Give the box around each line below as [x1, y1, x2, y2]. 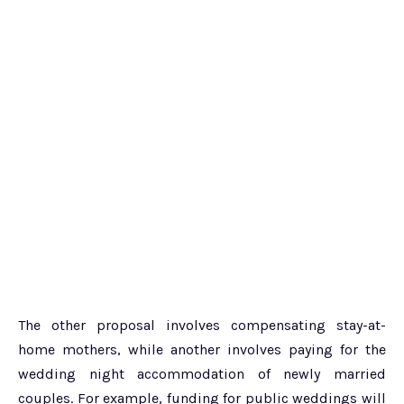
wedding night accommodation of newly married [18, 364, 386, 382]
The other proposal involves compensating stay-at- [18, 316, 386, 334]
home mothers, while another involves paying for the [18, 340, 386, 358]
